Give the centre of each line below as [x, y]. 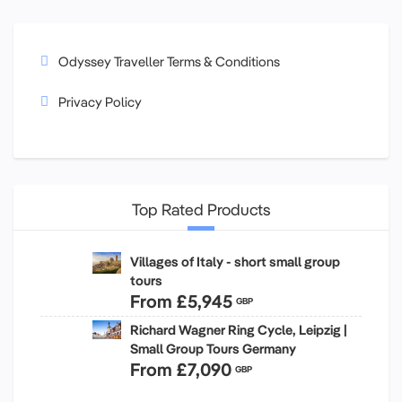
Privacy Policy [100, 101]
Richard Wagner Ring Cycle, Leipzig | [239, 329]
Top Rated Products [201, 209]
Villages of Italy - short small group [235, 261]
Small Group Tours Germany [213, 348]
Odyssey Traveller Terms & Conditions [169, 61]
